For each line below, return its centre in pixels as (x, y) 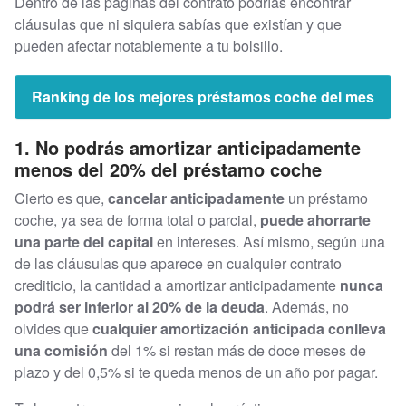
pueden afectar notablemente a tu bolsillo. (149, 45)
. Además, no (307, 306)
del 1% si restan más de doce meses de (237, 350)
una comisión (61, 350)
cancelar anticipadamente (198, 198)
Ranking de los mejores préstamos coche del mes (203, 96)
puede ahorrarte (315, 219)
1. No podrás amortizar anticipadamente (188, 147)
